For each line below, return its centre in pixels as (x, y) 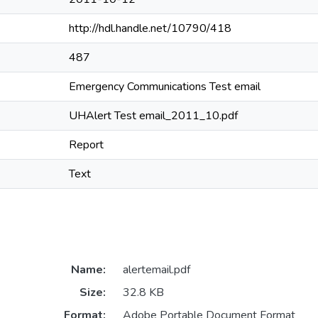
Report (86, 145)
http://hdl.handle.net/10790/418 (150, 28)
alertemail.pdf (156, 270)
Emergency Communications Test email (165, 87)
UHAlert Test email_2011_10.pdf (153, 116)
